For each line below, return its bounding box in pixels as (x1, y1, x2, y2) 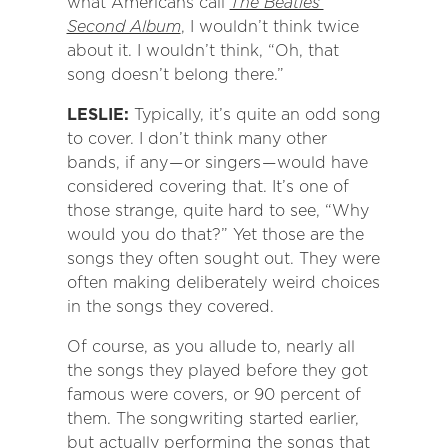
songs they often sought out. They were (66, 249, 380, 269)
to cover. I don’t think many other (66, 129, 327, 149)
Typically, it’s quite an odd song (133, 105, 381, 125)
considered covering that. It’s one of (66, 177, 349, 197)
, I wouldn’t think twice (180, 17, 359, 37)
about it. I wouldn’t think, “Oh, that (66, 41, 339, 61)
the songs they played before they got (66, 361, 368, 381)
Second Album (66, 17, 181, 37)
